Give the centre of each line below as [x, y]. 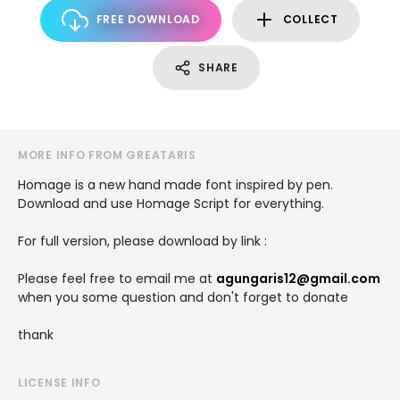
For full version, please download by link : [142, 241]
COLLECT [310, 19]
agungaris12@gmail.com [298, 279]
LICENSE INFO [59, 383]
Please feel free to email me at [117, 279]
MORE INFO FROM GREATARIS [107, 155]
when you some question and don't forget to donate [183, 297]
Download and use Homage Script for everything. [171, 204]
